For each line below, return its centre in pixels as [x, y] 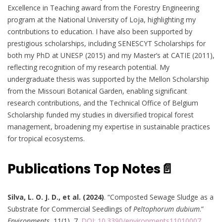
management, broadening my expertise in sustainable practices [109, 126]
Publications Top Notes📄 [90, 169]
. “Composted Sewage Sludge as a [159, 197]
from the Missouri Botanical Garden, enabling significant [97, 91]
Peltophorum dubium [166, 209]
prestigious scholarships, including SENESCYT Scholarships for [107, 43]
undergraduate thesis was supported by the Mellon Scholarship [108, 79]
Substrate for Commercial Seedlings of [70, 209]
